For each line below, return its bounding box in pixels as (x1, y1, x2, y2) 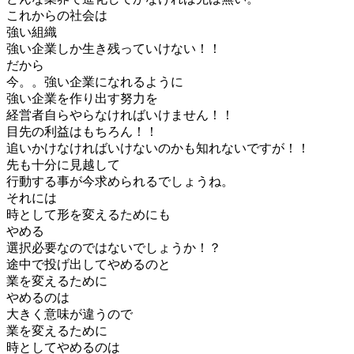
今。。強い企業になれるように (6, 74, 183, 88)
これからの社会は (6, 8, 107, 22)
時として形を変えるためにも (6, 207, 171, 221)
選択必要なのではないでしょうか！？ (6, 240, 221, 254)
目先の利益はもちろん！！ (6, 124, 158, 138)
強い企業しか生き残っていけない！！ (6, 41, 221, 55)
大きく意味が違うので (6, 307, 133, 321)
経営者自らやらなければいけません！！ (6, 107, 234, 122)
